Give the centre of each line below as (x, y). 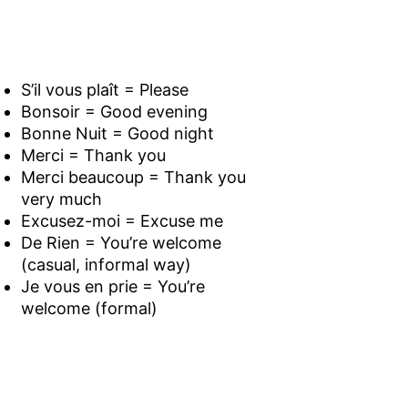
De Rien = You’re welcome (121, 242)
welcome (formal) (89, 308)
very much (61, 199)
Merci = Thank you (93, 155)
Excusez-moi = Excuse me (122, 220)
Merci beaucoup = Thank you (133, 177)
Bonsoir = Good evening (114, 111)
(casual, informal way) (106, 264)
